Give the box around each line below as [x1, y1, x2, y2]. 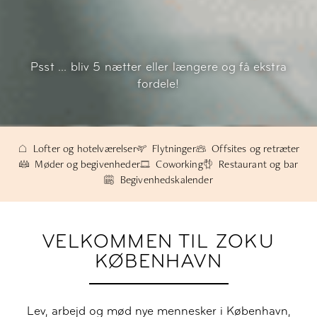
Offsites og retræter [212, 142, 300, 156]
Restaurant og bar [219, 157, 299, 171]
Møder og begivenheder [35, 157, 140, 171]
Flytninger [152, 142, 196, 156]
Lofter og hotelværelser [33, 142, 137, 156]
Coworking [156, 157, 203, 171]
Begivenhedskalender [120, 173, 213, 187]
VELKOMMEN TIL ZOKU [42, 233, 275, 253]
